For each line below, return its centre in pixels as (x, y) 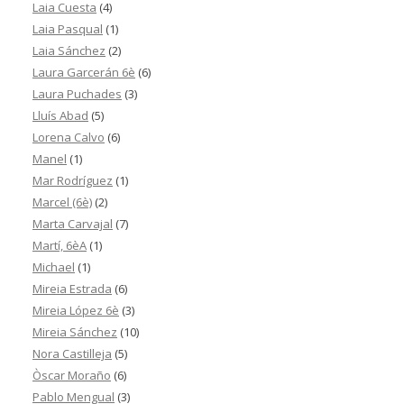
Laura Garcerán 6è (84, 72)
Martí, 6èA (60, 245)
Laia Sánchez (69, 50)
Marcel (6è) (62, 202)
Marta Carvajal (73, 224)
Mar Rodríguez (73, 180)
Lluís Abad (60, 115)
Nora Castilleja (72, 353)
